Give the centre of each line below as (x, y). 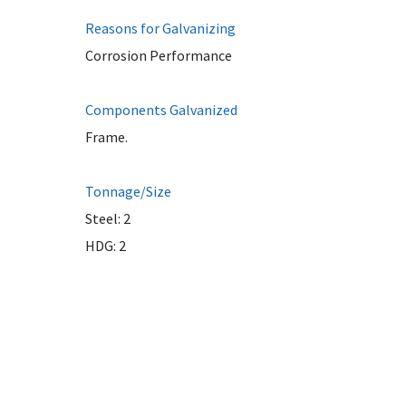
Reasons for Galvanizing (160, 28)
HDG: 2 (105, 246)
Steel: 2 (107, 218)
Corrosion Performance (158, 55)
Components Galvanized (161, 110)
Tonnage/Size (128, 191)
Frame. (106, 137)
